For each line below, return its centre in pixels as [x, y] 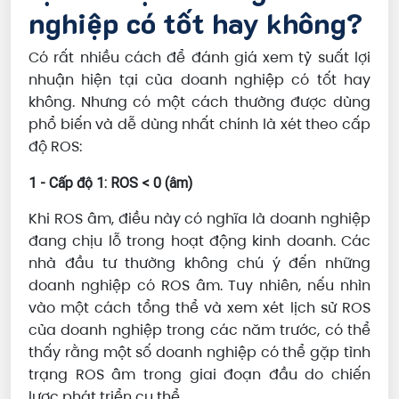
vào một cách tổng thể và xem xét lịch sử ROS [199, 308]
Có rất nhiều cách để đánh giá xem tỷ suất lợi [199, 58]
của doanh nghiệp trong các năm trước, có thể [199, 330]
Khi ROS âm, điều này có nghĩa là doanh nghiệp [199, 219]
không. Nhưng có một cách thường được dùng [199, 102]
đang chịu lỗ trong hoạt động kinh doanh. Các [199, 241]
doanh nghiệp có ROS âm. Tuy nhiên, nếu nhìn [199, 286]
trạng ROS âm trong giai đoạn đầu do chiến [199, 375]
